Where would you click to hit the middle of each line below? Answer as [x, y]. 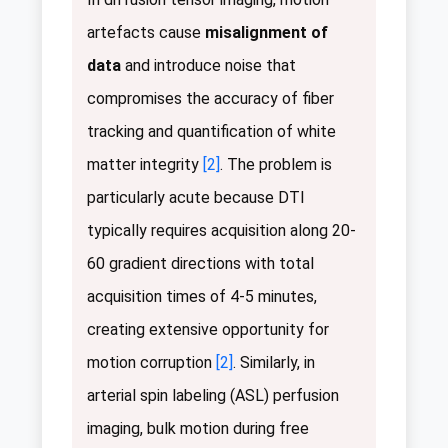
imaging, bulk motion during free [198, 428]
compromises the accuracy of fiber [210, 98]
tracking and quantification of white [211, 131]
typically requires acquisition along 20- [221, 230]
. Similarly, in [274, 362]
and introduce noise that [208, 65]
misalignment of [266, 32]
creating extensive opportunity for [208, 329]
